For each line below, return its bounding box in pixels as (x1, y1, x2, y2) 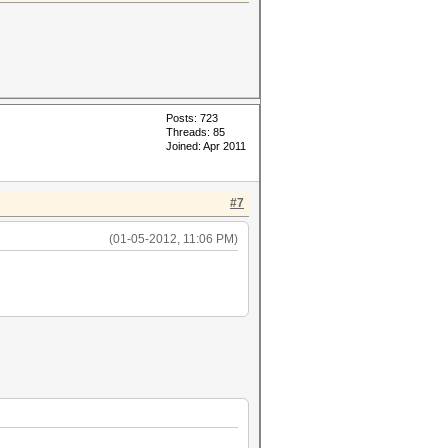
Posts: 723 (166, 112, 218, 124)
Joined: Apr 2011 (166, 140, 246, 152)
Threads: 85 (166, 126, 225, 138)
